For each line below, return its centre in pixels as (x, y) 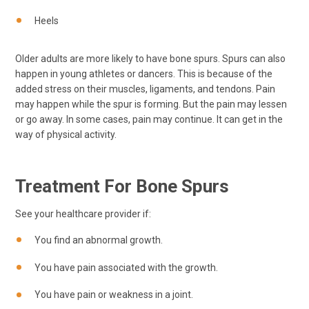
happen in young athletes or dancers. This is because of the (144, 74)
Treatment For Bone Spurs (122, 187)
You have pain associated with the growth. (126, 267)
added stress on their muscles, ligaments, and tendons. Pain (145, 89)
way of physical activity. (66, 135)
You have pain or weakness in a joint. (114, 295)
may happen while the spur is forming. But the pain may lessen (151, 104)
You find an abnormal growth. (99, 240)
